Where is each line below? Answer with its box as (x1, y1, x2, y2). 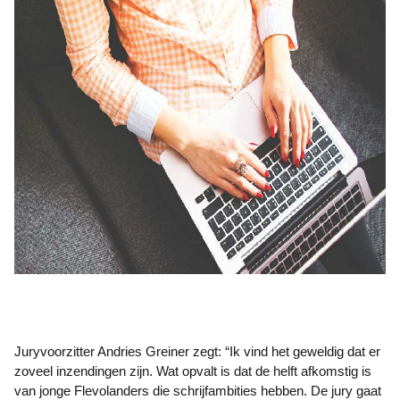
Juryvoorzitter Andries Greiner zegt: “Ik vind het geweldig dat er (14, 344, 380, 359)
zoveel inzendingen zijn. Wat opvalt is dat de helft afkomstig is (14, 363, 371, 379)
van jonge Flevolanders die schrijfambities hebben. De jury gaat (14, 383, 381, 398)
